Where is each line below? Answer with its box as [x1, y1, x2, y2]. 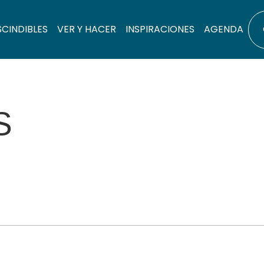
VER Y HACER [57, 22, 116, 36]
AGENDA [204, 22, 243, 36]
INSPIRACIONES [126, 22, 194, 36]
